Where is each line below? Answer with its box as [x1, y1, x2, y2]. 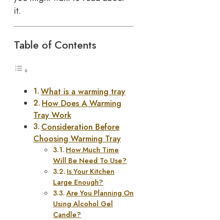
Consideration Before [41, 121, 120, 133]
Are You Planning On [66, 188, 134, 198]
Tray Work [33, 110, 71, 121]
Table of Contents [14, 37, 96, 53]
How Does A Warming [42, 98, 122, 110]
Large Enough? [53, 177, 103, 188]
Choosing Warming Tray [33, 133, 121, 145]
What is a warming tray [41, 86, 126, 98]
